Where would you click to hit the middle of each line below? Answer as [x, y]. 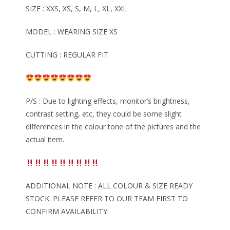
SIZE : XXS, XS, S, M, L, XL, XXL [76, 9]
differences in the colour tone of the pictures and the [113, 127]
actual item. [45, 140]
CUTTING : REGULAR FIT [67, 55]
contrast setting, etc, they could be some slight [104, 114]
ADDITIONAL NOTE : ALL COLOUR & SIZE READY [109, 186]
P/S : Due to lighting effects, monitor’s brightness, [108, 101]
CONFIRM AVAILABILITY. [67, 212]
